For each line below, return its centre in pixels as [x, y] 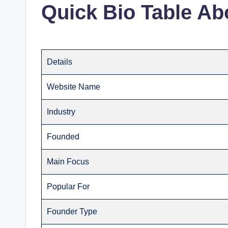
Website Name [74, 87]
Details [60, 62]
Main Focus [68, 162]
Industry [61, 112]
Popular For [68, 187]
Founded [63, 137]
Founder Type [72, 211]
